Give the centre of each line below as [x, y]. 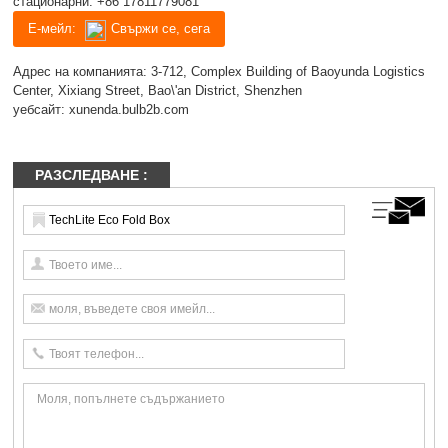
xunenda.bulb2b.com [129, 109]
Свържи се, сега [161, 28]
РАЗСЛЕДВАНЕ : [92, 174]
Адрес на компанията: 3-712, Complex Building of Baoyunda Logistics [219, 71]
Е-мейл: [54, 28]
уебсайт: [41, 109]
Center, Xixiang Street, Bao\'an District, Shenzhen [158, 90]
